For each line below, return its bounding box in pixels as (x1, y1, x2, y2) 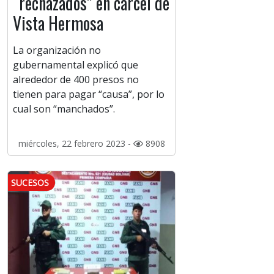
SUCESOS (11, 177, 49, 189)
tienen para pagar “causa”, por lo (13, 87, 165, 102)
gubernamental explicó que (13, 58, 138, 72)
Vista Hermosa (13, 10, 103, 36)
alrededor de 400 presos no (13, 73, 139, 87)
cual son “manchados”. (13, 102, 115, 116)
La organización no (13, 43, 101, 57)
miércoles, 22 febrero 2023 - (18, 138, 133, 150)
